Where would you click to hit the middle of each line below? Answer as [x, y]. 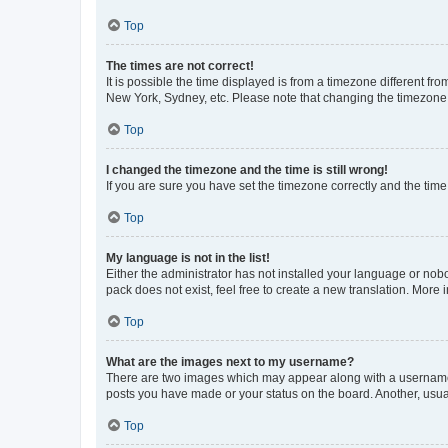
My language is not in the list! [188, 257]
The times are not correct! [180, 65]
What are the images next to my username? [230, 361]
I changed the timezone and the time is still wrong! [247, 169]
